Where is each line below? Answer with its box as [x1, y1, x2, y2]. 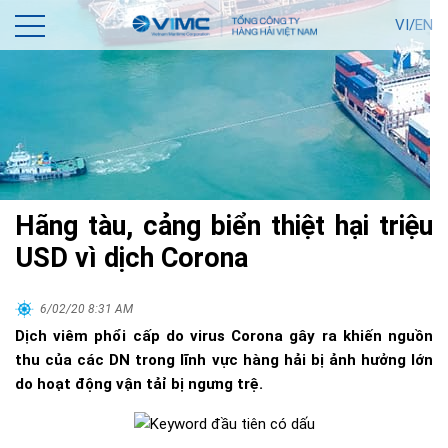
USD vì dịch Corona [15, 242, 248, 274]
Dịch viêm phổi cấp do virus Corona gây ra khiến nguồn [15, 327, 433, 345]
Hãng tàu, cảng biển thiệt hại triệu [15, 210, 433, 242]
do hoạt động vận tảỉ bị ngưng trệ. [15, 375, 263, 393]
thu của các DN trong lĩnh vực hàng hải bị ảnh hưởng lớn [15, 351, 433, 369]
